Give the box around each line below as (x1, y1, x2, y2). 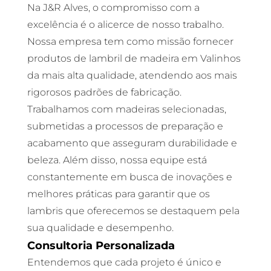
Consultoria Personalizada (27, 239, 175, 252)
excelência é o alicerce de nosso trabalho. (27, 19, 224, 30)
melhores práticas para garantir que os (27, 188, 210, 200)
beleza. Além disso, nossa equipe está (27, 154, 207, 166)
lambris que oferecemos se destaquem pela (27, 205, 240, 217)
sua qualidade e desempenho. (27, 222, 174, 233)
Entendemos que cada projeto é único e (27, 256, 221, 268)
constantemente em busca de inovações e (27, 171, 232, 183)
